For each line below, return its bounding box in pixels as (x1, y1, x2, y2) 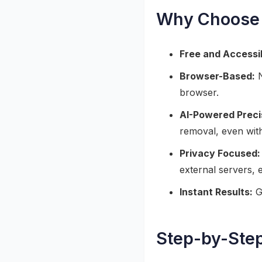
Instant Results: (180, 186, 253, 198)
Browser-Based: (180, 70, 255, 82)
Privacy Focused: (180, 147, 260, 159)
